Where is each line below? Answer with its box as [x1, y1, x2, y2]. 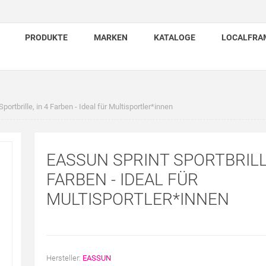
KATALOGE [154, 33, 195, 42]
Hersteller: [46, 254, 81, 262]
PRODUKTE [25, 33, 68, 42]
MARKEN [94, 33, 128, 42]
